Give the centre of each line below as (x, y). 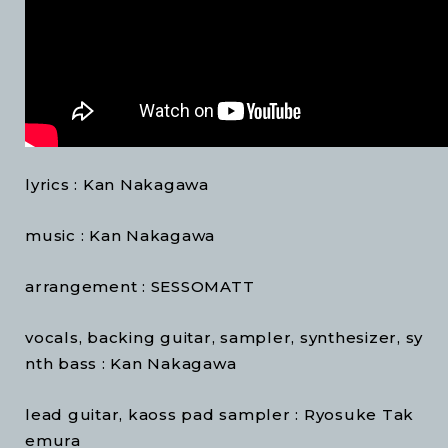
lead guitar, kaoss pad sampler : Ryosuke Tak (219, 415)
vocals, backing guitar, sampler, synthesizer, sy (224, 338)
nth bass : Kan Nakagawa (131, 364)
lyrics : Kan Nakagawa (117, 185)
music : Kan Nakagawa (120, 236)
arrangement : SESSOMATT (140, 287)
